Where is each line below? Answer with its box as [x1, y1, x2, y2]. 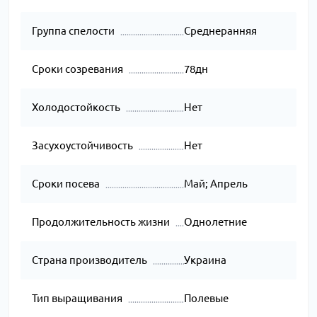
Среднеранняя [183, 25, 257, 38]
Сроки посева [32, 178, 100, 190]
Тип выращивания [32, 292, 122, 305]
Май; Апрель [183, 178, 248, 190]
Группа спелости [32, 25, 115, 38]
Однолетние [183, 216, 247, 229]
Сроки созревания [32, 63, 123, 76]
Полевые [183, 292, 229, 305]
